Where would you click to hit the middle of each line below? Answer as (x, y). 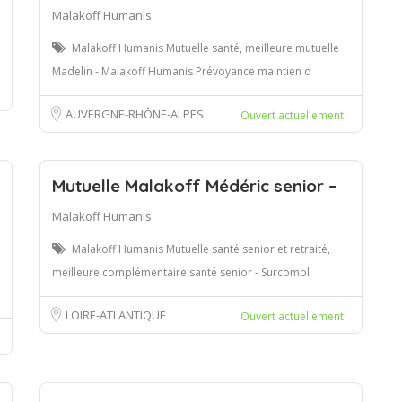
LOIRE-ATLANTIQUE (116, 315)
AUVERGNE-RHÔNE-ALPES (135, 114)
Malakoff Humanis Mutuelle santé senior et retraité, (201, 249)
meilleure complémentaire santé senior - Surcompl (181, 272)
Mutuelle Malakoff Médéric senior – (195, 185)
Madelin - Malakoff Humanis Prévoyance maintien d (182, 71)
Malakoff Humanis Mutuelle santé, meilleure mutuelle (205, 48)
